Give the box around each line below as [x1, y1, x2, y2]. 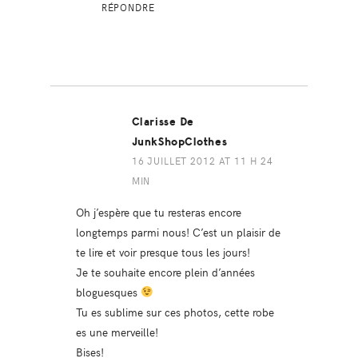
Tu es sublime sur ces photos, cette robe [75, 303, 274, 320]
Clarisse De [131, 114, 194, 129]
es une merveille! [75, 323, 158, 340]
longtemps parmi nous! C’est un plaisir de [75, 223, 280, 240]
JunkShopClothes [131, 134, 228, 149]
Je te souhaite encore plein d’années [75, 263, 255, 280]
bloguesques [75, 283, 141, 300]
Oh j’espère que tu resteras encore [75, 203, 241, 220]
